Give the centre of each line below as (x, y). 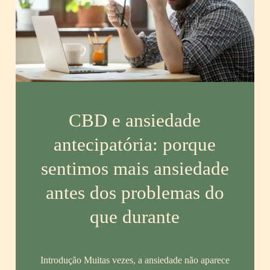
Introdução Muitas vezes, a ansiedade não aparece (135, 260)
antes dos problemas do (135, 193)
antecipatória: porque (135, 145)
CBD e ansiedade (135, 121)
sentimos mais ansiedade (135, 169)
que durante (135, 217)
